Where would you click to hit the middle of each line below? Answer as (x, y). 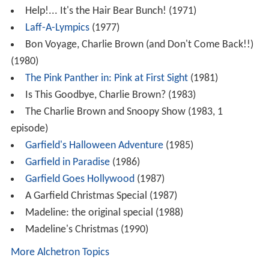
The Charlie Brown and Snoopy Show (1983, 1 (124, 115)
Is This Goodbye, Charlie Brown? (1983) (110, 98)
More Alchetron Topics (60, 256)
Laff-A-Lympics (57, 31)
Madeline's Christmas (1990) (86, 233)
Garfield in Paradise (67, 166)
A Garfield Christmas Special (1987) (101, 199)
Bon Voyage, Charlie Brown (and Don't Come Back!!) (139, 48)
